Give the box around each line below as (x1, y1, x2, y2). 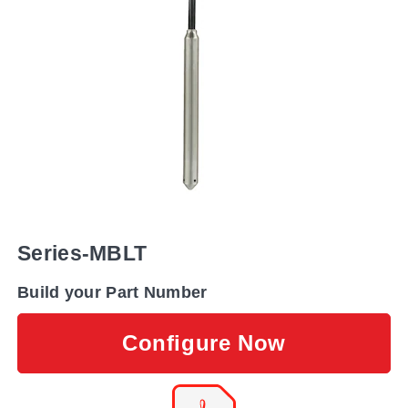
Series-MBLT (17, 240, 148, 265)
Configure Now (122, 330, 286, 355)
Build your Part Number (17, 282, 208, 301)
